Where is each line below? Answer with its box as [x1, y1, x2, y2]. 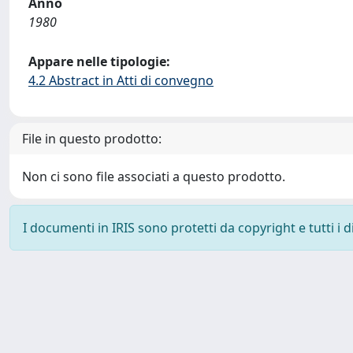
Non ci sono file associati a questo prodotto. [22, 168, 285, 185]
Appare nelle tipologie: [28, 53, 170, 70]
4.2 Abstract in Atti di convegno [28, 72, 214, 89]
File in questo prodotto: [22, 130, 162, 147]
